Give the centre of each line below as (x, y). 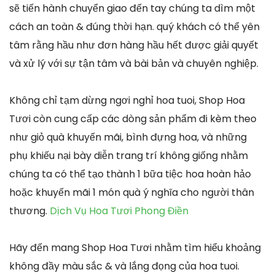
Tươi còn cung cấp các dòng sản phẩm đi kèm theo (133, 118)
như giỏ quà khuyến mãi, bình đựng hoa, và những (128, 137)
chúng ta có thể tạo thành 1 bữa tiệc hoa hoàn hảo (130, 174)
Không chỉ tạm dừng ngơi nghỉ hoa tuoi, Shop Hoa (127, 100)
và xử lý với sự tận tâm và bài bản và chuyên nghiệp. (134, 63)
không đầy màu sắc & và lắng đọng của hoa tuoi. (124, 266)
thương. (29, 211)
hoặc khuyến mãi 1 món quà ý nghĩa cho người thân (132, 192)
